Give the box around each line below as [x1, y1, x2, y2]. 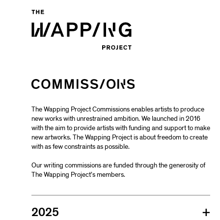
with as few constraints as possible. [31, 142, 130, 151]
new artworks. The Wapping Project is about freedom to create [31, 133, 208, 141]
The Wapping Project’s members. [31, 170, 125, 179]
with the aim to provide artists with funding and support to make [31, 124, 210, 132]
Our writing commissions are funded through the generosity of [31, 161, 205, 169]
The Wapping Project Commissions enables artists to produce [31, 105, 204, 113]
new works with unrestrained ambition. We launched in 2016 [31, 114, 200, 123]
